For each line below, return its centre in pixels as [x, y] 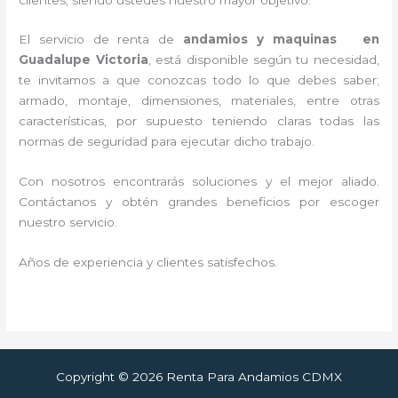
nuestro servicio [67, 223]
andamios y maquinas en [281, 40]
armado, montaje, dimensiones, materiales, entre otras [199, 101]
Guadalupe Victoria [84, 60]
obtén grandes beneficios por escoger [251, 202]
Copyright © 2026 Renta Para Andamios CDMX [199, 377]
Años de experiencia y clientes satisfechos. [148, 263]
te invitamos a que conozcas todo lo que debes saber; [199, 80]
